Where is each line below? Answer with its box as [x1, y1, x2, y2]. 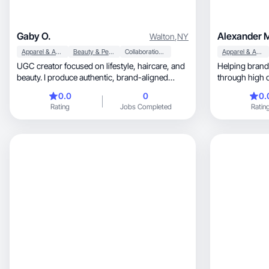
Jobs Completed [119, 102, 172, 111]
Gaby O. [17, 30, 51, 42]
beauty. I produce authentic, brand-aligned [17, 72, 116, 82]
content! [17, 83, 47, 94]
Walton [150, 31, 175, 41]
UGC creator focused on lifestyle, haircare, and [17, 61, 138, 71]
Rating [50, 102, 70, 111]
